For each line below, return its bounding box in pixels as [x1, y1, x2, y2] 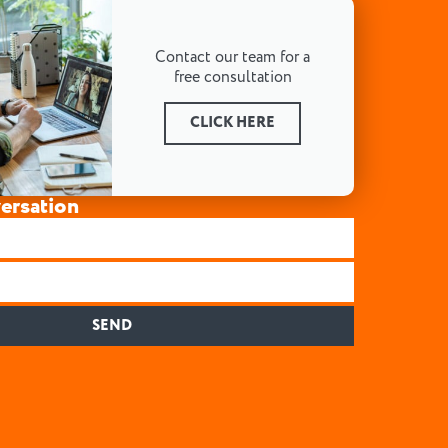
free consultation [173, 66, 292, 89]
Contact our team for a [155, 46, 311, 69]
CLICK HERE [190, 112, 276, 135]
